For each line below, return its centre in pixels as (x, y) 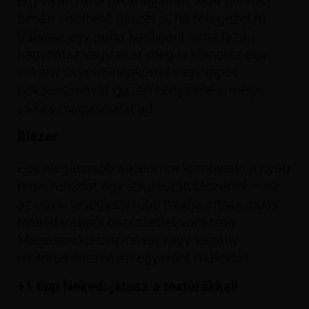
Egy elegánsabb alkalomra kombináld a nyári (153, 168)
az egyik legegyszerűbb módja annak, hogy (148, 204)
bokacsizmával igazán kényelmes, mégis (141, 90)
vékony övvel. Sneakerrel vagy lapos (128, 72)
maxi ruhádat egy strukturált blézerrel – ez (148, 186)
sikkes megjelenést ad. (87, 108)
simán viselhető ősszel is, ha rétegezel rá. (143, 18)
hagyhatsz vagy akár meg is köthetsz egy (142, 54)
